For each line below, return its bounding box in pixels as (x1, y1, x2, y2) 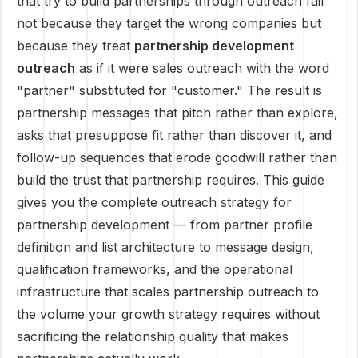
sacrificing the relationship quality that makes (17, 328, 288, 344)
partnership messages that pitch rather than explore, (17, 105, 338, 121)
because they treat (17, 38, 134, 54)
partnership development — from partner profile (17, 217, 312, 233)
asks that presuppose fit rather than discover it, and (17, 127, 332, 143)
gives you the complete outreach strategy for (17, 194, 292, 210)
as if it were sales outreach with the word (75, 60, 329, 76)
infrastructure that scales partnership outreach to (17, 284, 319, 300)
